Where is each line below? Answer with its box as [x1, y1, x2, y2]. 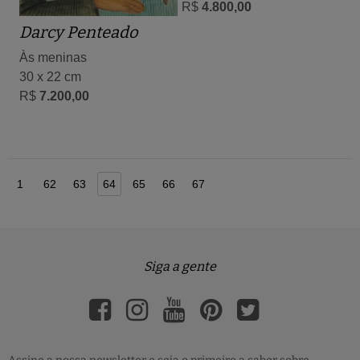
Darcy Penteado [19, 22, 137, 42]
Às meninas [19, 50, 87, 64]
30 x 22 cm [19, 69, 81, 84]
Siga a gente [144, 259, 216, 274]
